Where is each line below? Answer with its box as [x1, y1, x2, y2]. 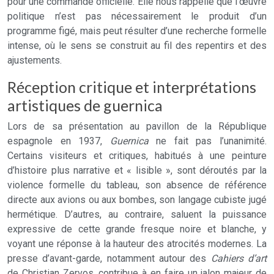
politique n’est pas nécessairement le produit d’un [7, 10, 267, 22]
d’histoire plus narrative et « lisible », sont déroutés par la [7, 165, 267, 176]
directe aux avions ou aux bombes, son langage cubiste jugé [7, 194, 267, 206]
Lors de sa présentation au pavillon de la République [7, 120, 267, 132]
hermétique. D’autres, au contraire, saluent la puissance [7, 209, 267, 220]
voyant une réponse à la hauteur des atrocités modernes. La [7, 238, 267, 250]
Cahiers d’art [210, 253, 267, 264]
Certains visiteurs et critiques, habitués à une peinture [7, 150, 267, 161]
